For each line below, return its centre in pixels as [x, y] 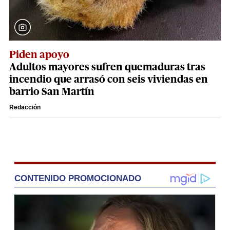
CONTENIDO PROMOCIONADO [78, 179]
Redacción [25, 108]
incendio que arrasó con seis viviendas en [109, 80]
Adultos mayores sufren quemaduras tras [107, 68]
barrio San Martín [52, 92]
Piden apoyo [39, 55]
